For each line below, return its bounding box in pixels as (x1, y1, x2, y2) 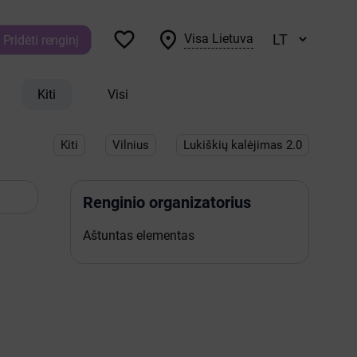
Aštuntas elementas (83, 228, 194, 243)
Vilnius (112, 138, 149, 152)
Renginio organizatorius (83, 193, 251, 212)
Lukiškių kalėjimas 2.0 (183, 138, 302, 152)
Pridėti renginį (2, 32, 79, 47)
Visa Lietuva (184, 30, 253, 46)
